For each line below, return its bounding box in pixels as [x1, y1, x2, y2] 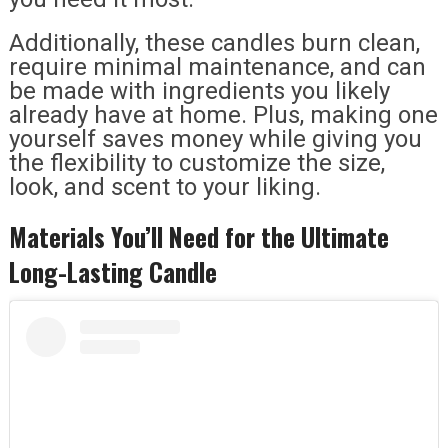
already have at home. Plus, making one [8, 100, 438, 129]
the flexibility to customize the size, [8, 148, 385, 177]
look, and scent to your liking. [8, 172, 321, 201]
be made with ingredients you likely [8, 76, 390, 105]
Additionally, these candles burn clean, [8, 28, 420, 57]
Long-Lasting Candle [8, 252, 217, 290]
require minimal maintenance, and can [8, 52, 426, 81]
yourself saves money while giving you [8, 124, 422, 153]
